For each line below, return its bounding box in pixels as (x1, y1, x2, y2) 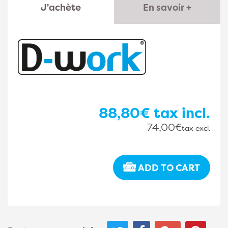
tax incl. (150, 103, 210, 123)
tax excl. (182, 123, 210, 133)
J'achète (41, 1, 81, 14)
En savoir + (143, 1, 191, 14)
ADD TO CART (138, 161, 200, 174)
